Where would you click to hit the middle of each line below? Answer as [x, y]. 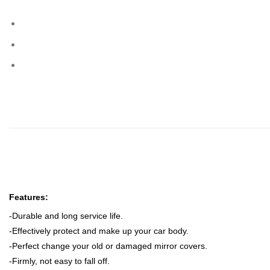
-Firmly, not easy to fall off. [59, 261]
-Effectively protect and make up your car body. [99, 231]
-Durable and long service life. [66, 216]
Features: [29, 197]
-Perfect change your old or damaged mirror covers [107, 246]
